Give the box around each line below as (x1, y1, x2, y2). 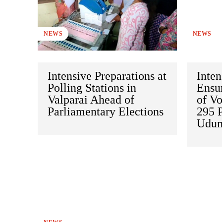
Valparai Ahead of (48, 93, 134, 107)
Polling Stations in (48, 81, 136, 95)
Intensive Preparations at (48, 69, 166, 83)
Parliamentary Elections (48, 105, 164, 118)
